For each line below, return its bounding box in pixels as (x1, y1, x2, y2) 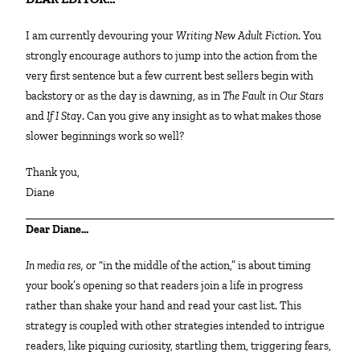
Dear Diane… (34, 222, 89, 236)
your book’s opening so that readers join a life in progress (26, 278, 304, 292)
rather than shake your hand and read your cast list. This (26, 298, 302, 313)
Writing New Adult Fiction (176, 28, 299, 43)
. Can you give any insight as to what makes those (82, 108, 322, 123)
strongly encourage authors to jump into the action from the (26, 48, 318, 63)
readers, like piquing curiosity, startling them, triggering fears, (26, 338, 332, 353)
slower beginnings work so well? (26, 129, 185, 143)
